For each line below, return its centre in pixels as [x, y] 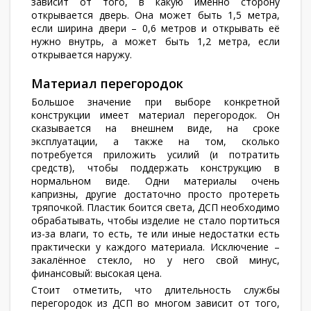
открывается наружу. [82, 54]
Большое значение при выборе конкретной [155, 102]
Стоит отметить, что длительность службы [155, 290]
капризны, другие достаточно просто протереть [155, 194]
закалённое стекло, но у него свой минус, [155, 260]
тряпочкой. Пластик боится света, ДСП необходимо [155, 207]
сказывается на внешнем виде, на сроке [155, 128]
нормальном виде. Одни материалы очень [155, 181]
